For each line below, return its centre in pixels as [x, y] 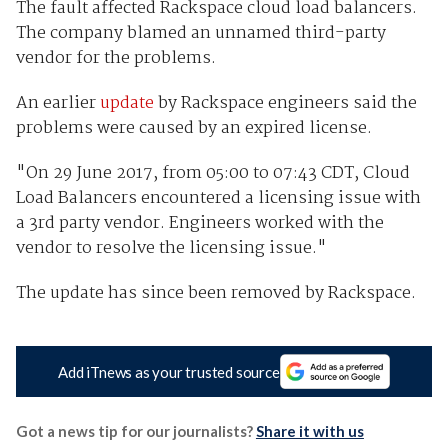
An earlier [57, 104]
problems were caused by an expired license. [193, 129]
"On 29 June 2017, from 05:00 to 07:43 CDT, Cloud [212, 174]
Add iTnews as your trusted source [169, 371]
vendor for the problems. [115, 59]
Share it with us [309, 430]
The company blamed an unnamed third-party [200, 34]
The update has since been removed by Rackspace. [215, 294]
